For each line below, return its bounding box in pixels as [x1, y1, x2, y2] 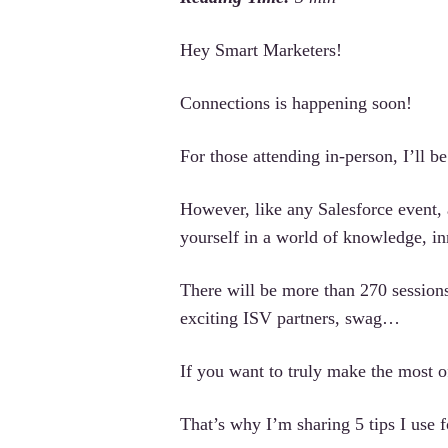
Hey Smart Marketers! [180, 39, 342, 60]
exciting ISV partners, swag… [180, 307, 400, 328]
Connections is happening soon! [180, 92, 412, 113]
